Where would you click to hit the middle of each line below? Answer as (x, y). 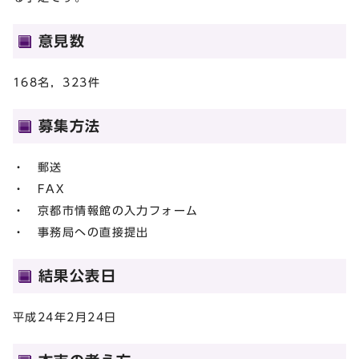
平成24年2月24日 (71, 317)
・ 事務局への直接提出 (81, 232)
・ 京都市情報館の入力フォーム (106, 210)
